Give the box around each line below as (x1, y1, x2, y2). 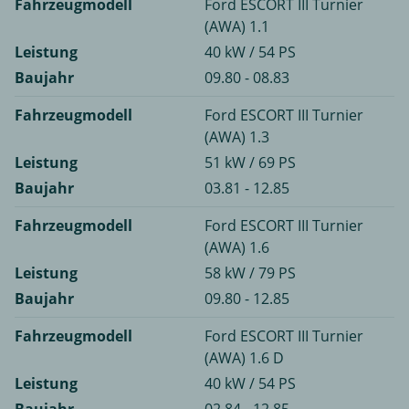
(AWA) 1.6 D (204, 348, 284, 369)
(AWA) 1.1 (204, 16, 269, 37)
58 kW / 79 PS (204, 263, 296, 284)
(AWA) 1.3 (204, 127, 269, 148)
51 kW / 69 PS (204, 152, 296, 173)
